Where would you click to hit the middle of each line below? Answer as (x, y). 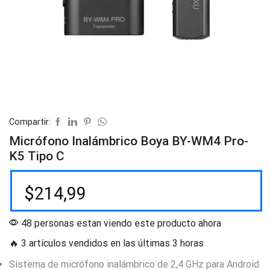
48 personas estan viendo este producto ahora (120, 223)
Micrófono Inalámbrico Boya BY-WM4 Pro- (129, 141)
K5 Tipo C (37, 156)
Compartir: (30, 121)
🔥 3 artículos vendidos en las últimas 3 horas (106, 243)
